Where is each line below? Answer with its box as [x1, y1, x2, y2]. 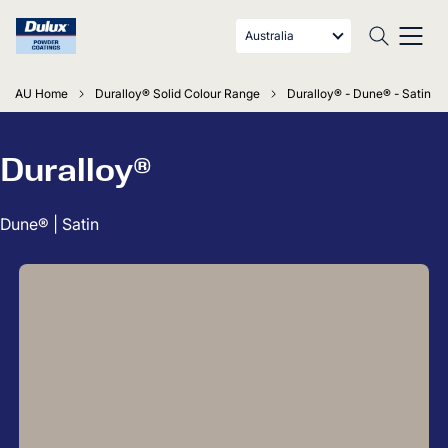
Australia [245, 28, 294, 43]
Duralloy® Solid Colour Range [95, 86, 260, 101]
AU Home [15, 86, 68, 101]
